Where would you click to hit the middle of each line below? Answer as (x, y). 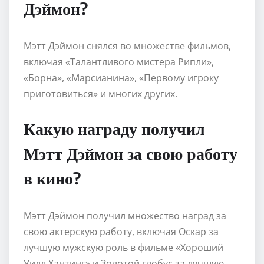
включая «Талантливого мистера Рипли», (119, 62)
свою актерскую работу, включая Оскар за (121, 231)
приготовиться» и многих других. (100, 93)
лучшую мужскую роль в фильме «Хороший (123, 247)
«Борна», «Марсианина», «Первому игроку (121, 77)
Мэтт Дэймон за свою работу (131, 153)
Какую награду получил (114, 128)
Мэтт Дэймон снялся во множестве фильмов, (127, 46)
